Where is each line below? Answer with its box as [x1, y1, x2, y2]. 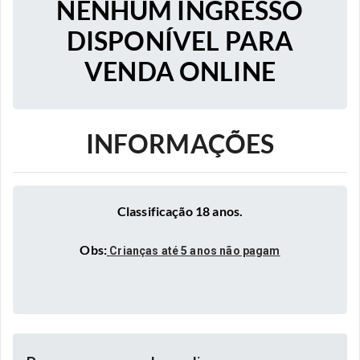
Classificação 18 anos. [117, 203, 243, 219]
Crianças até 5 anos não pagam [109, 244, 280, 257]
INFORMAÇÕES [85, 128, 275, 159]
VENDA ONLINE [84, 55, 276, 87]
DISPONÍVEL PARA [66, 25, 294, 56]
